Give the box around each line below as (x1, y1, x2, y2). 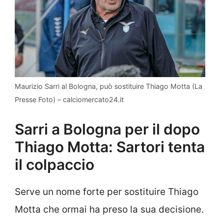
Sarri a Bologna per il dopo (15, 120, 200, 138)
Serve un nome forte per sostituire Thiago (15, 186, 198, 197)
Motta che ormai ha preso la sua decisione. (15, 203, 204, 215)
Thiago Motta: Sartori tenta (15, 137, 205, 156)
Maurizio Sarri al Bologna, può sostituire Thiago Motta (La (15, 82, 202, 91)
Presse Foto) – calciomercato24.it (15, 95, 124, 104)
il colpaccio (15, 155, 94, 173)
